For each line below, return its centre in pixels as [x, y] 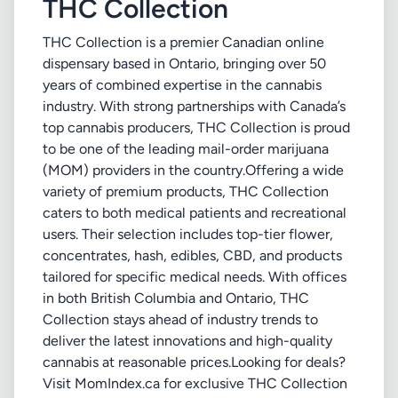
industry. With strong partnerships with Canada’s [194, 106]
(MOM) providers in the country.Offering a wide [193, 170]
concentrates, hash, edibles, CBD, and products [192, 255]
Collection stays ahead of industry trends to [180, 319]
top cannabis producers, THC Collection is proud [196, 127]
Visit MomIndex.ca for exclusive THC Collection [195, 383]
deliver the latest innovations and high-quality [187, 341]
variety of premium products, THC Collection [186, 191]
